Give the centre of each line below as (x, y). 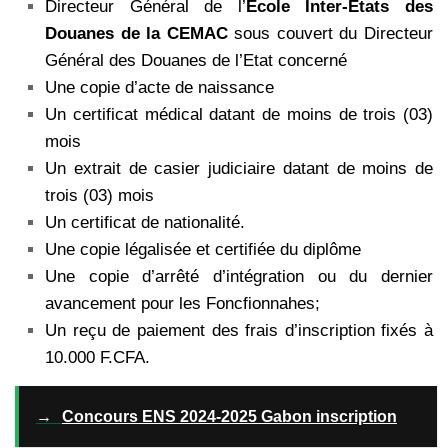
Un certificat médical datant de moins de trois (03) (239, 114)
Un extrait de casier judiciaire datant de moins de (239, 168)
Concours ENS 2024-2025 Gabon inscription (229, 416)
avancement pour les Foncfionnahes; (182, 303)
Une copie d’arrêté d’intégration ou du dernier (239, 276)
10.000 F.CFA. (97, 357)
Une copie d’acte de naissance (159, 87)
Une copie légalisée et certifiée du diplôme (203, 249)
